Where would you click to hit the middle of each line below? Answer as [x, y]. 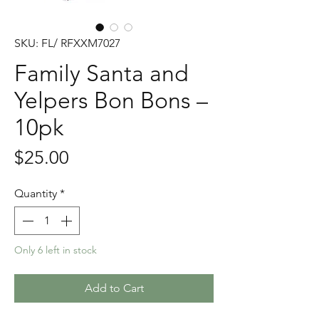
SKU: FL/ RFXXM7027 [67, 43]
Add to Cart [114, 288]
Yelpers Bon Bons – [111, 100]
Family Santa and [101, 73]
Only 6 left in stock [56, 250]
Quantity [36, 193]
